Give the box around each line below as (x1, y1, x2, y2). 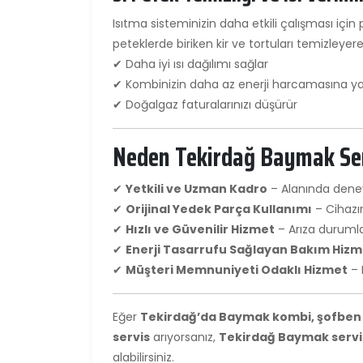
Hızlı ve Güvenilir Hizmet (126, 220, 275, 237)
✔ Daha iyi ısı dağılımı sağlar (113, 55, 268, 72)
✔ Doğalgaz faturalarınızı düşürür (113, 96, 297, 113)
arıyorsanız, (150, 328, 219, 345)
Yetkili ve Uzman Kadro (126, 180, 267, 197)
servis (113, 328, 150, 345)
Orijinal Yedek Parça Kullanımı (126, 200, 312, 217)
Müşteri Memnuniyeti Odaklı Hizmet (126, 261, 348, 278)
